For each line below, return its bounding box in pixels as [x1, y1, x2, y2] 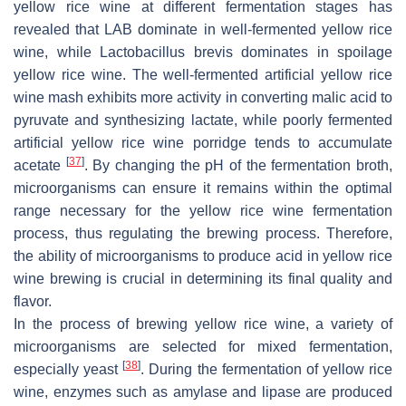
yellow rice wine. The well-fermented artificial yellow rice [14, 66, 392, 82]
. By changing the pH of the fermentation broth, [83, 157, 393, 173]
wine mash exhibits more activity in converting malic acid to [14, 89, 392, 105]
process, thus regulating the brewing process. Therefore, [14, 225, 392, 241]
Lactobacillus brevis [100, 43, 233, 60]
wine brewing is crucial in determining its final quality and [14, 270, 392, 286]
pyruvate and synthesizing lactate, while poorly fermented [14, 111, 392, 128]
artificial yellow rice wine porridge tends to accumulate [14, 134, 392, 150]
